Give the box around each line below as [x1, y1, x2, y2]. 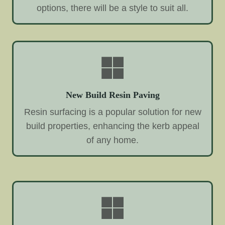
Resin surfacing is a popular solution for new [24, 106, 201, 117]
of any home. [86, 135, 139, 145]
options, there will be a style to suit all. [37, 3, 188, 13]
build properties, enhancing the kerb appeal [26, 121, 199, 131]
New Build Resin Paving [65, 89, 160, 100]
